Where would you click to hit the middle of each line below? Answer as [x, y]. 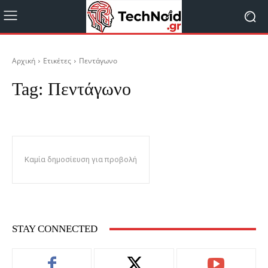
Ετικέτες [57, 61]
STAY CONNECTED [55, 229]
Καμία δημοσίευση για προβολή [81, 159]
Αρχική [24, 61]
